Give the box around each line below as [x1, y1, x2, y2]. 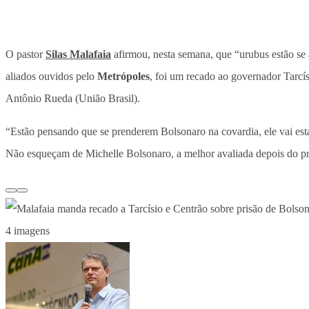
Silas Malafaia [46, 48, 111, 61]
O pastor [6, 48, 46, 61]
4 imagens [6, 225, 50, 237]
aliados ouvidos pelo [6, 70, 97, 83]
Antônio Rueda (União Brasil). [6, 92, 140, 105]
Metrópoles [97, 70, 150, 83]
